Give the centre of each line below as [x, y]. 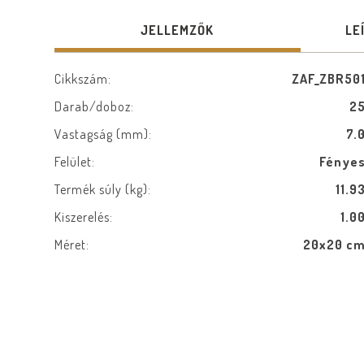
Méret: [72, 245]
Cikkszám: [83, 79]
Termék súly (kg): [103, 189]
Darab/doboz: [95, 106]
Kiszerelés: [84, 217]
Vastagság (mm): [104, 134]
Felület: [75, 162]
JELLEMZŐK [178, 30]
